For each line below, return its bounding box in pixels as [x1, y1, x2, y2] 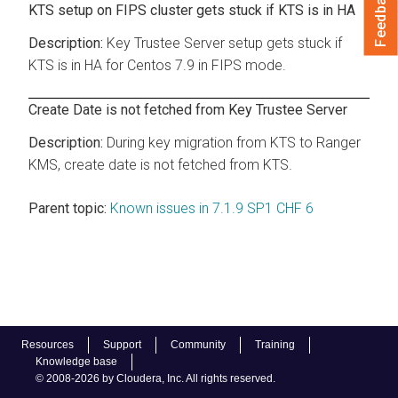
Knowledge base [36, 355, 117, 368]
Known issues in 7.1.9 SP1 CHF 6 [110, 199, 314, 217]
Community [171, 338, 226, 351]
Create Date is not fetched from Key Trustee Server [28, 100, 347, 118]
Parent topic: [28, 199, 107, 217]
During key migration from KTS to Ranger [107, 133, 361, 151]
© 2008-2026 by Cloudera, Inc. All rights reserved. [36, 372, 275, 385]
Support [103, 338, 141, 351]
